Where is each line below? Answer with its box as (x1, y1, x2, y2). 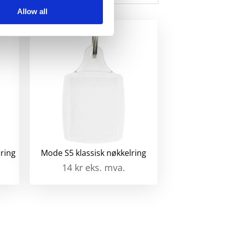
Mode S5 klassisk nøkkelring (41, 147, 147, 159)
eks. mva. (85, 161, 126, 174)
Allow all (17, 7, 47, 16)
